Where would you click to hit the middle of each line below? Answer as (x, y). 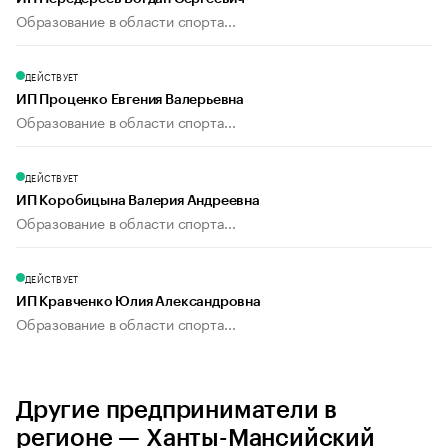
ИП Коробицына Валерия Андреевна (138, 201)
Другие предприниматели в (177, 410)
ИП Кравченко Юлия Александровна (138, 302)
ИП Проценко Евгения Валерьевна (130, 100)
